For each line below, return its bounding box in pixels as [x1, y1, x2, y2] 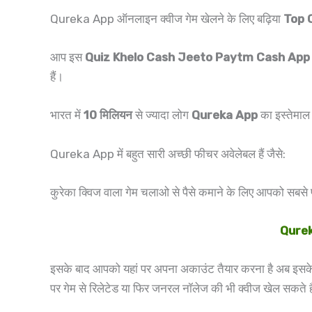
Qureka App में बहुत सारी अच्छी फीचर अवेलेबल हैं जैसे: [50, 146, 286, 161]
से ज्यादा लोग [135, 108, 192, 123]
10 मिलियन [84, 108, 135, 123]
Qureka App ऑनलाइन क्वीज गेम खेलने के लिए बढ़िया [50, 12, 283, 26]
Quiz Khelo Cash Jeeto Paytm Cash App [85, 50, 310, 65]
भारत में [50, 108, 84, 123]
